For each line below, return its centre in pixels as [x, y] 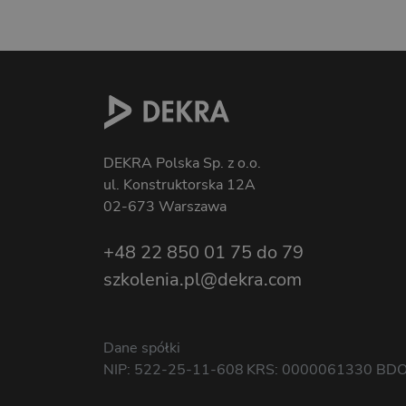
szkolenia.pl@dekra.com [203, 280]
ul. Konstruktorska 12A [179, 185]
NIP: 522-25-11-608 [174, 370]
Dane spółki [142, 348]
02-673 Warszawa [165, 207]
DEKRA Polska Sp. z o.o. [182, 164]
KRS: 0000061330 [310, 370]
